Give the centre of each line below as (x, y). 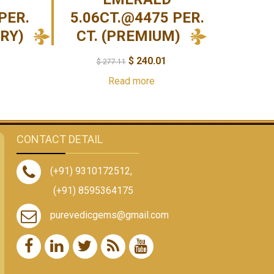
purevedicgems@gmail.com (109, 215)
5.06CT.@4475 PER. (137, 17)
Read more (131, 81)
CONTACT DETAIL (59, 139)
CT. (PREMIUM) (129, 36)
